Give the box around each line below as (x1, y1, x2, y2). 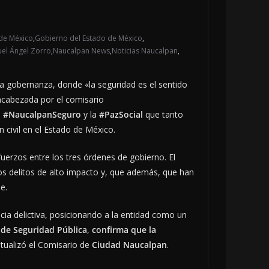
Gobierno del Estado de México (35, 33, 142, 44)
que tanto (143, 109, 183, 121)
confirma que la (92, 224, 156, 236)
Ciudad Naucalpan (92, 239, 167, 251)
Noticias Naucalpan (112, 46, 178, 56)
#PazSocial (99, 109, 143, 121)
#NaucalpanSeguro (3, 109, 81, 121)
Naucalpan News (53, 46, 110, 56)
